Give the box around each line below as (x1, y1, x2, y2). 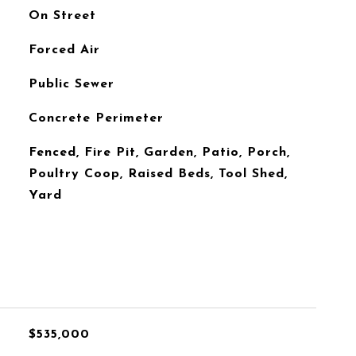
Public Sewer (28, 78, 114, 91)
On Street (28, 10, 96, 22)
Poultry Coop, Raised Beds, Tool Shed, (28, 168, 288, 180)
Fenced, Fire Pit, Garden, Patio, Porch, (28, 146, 290, 159)
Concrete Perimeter (28, 112, 164, 125)
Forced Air (28, 44, 100, 56)
